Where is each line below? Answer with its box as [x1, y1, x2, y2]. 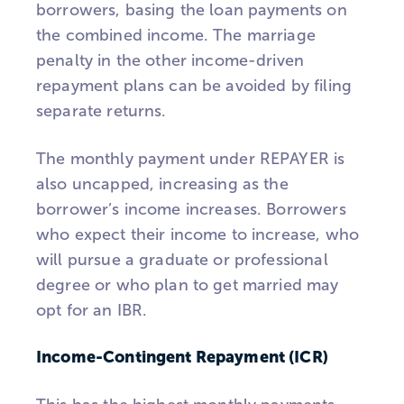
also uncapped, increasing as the [36, 174, 289, 193]
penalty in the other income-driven [36, 50, 305, 69]
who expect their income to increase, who [36, 225, 359, 243]
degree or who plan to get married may [36, 275, 339, 294]
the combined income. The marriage [36, 25, 316, 44]
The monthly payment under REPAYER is [36, 149, 345, 168]
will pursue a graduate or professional [36, 250, 328, 269]
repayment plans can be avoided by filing [36, 76, 352, 95]
